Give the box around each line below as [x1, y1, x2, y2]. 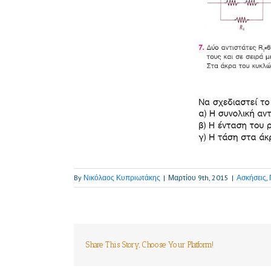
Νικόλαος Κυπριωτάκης [83, 172, 160, 182]
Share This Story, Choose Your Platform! [86, 240, 214, 249]
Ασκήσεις [237, 172, 266, 182]
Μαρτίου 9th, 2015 [168, 172, 229, 182]
